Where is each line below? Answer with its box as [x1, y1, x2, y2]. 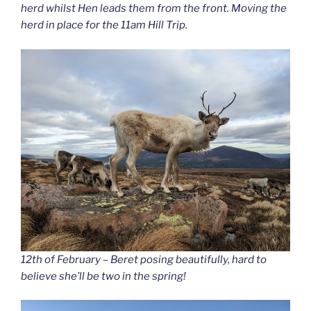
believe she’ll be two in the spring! [21, 269, 186, 283]
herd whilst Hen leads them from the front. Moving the [21, 2, 287, 15]
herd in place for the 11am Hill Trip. [21, 19, 187, 32]
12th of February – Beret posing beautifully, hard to [21, 253, 267, 266]
